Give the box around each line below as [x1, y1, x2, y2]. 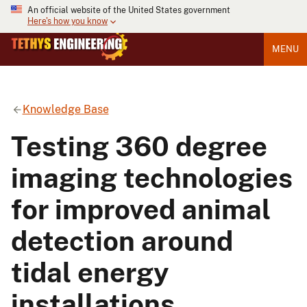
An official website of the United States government [27, 5, 230, 15]
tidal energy [11, 256, 169, 288]
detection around [11, 224, 233, 257]
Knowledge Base [22, 102, 109, 116]
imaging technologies [11, 161, 293, 194]
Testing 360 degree [11, 130, 267, 162]
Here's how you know [27, 16, 108, 27]
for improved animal [11, 193, 271, 225]
